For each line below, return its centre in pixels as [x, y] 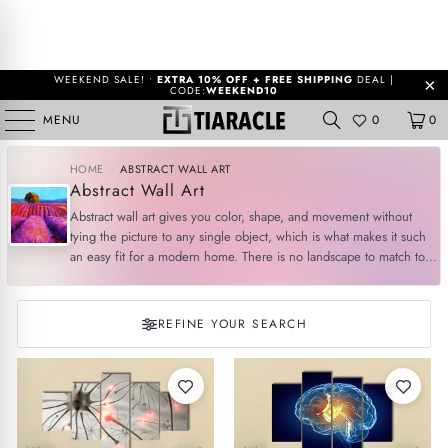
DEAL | [373, 79]
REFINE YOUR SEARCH [232, 324]
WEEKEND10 [242, 90]
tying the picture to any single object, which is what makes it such [247, 236]
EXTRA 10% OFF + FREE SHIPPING [255, 79]
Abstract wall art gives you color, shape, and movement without [240, 216]
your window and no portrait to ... [163, 276]
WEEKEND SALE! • [105, 79]
